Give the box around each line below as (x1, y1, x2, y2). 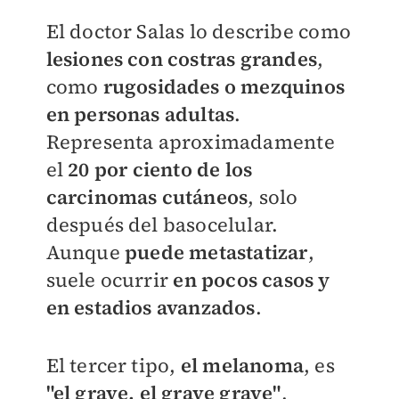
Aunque (45, 239, 125, 266)
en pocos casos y (173, 266, 330, 294)
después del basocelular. (45, 211, 279, 239)
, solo (248, 183, 298, 211)
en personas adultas (45, 101, 235, 128)
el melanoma (180, 352, 304, 379)
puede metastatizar (124, 239, 308, 266)
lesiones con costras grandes (45, 45, 318, 73)
